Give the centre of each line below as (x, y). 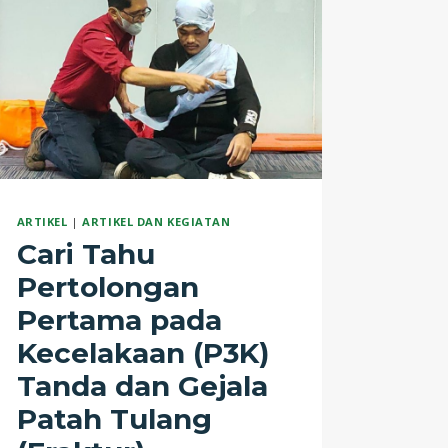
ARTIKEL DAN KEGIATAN (156, 221)
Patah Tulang (114, 419)
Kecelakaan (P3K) (142, 353)
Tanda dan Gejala (142, 386)
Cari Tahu (85, 254)
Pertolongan (107, 287)
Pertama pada (119, 320)
